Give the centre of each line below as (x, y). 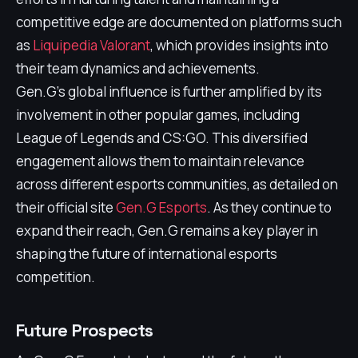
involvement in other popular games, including (158, 115)
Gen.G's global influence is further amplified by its (169, 91)
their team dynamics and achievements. (138, 68)
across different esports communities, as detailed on (177, 184)
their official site (66, 207)
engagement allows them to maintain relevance (160, 161)
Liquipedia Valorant (91, 45)
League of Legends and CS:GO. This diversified (162, 138)
